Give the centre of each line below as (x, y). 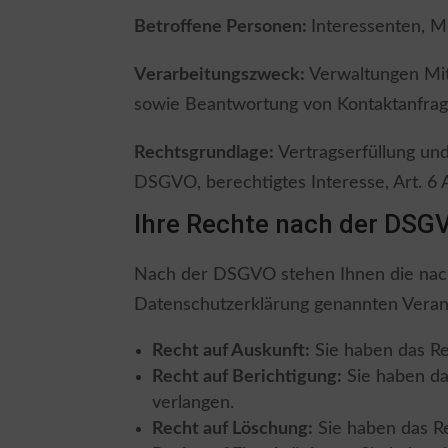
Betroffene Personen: (223, 26)
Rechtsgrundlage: (204, 152)
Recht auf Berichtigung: (247, 376)
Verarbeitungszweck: (222, 74)
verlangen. (193, 402)
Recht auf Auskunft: (231, 350)
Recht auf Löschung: (233, 428)
